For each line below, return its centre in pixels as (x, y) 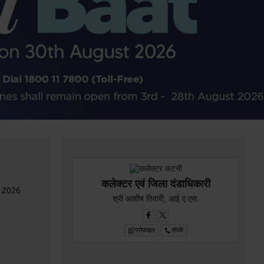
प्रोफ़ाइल (145, 230)
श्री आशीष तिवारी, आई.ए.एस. (156, 199)
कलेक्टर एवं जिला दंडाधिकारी (156, 184)
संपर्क (178, 230)
